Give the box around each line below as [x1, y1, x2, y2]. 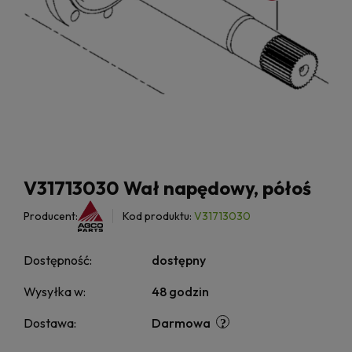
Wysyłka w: [24, 284, 86, 300]
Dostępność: [24, 252, 92, 269]
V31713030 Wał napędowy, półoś [24, 176, 311, 200]
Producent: [24, 209, 78, 224]
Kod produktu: [123, 209, 192, 224]
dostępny [152, 252, 207, 269]
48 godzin [152, 284, 210, 300]
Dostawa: [24, 315, 76, 332]
